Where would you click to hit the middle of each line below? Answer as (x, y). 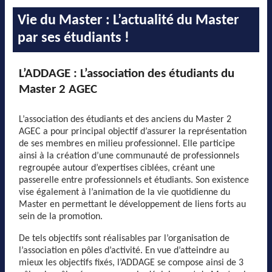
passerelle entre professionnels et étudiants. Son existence (134, 180)
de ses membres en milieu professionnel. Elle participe (127, 144)
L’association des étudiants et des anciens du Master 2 (125, 120)
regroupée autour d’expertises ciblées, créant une (117, 168)
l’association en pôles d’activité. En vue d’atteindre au (124, 251)
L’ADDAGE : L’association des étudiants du (127, 74)
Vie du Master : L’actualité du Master (128, 21)
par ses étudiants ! (73, 38)
